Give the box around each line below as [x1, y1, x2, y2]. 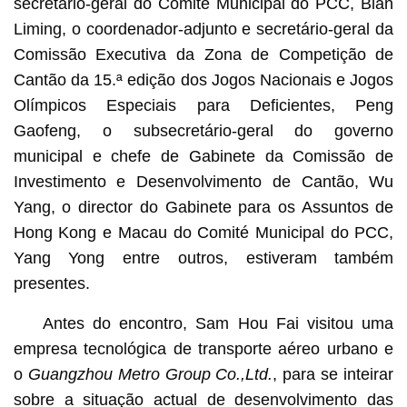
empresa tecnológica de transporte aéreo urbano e [13, 339, 394, 358]
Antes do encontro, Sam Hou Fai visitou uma [42, 313, 394, 333]
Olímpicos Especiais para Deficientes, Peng [13, 95, 394, 114]
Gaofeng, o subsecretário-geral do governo [13, 121, 394, 140]
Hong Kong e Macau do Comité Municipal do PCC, [13, 223, 394, 242]
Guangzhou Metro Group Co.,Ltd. [22, 364, 273, 383]
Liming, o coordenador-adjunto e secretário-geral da [13, 19, 394, 38]
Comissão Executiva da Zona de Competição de [13, 45, 394, 64]
